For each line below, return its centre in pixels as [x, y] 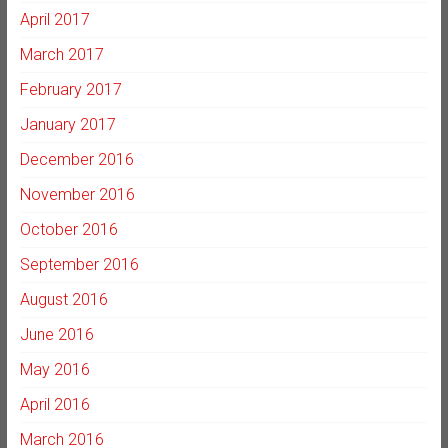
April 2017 [54, 20]
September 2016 [79, 265]
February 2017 [70, 90]
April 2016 [54, 405]
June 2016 [56, 335]
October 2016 [68, 230]
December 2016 [76, 160]
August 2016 [63, 300]
